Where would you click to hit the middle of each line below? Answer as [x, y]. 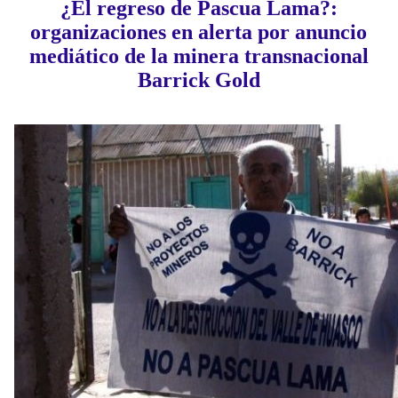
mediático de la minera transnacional [199, 56]
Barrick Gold [199, 80]
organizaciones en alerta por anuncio [199, 32]
